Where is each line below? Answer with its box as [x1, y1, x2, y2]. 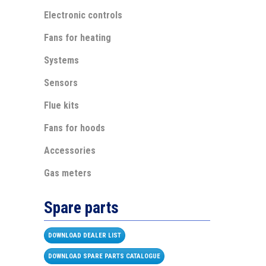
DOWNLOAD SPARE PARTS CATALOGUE [48, 252, 160, 260]
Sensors [44, 77, 78, 88]
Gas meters [44, 167, 91, 179]
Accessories [44, 144, 96, 156]
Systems [44, 54, 79, 66]
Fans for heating [44, 31, 111, 43]
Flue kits [44, 99, 79, 111]
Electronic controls [44, 9, 122, 21]
